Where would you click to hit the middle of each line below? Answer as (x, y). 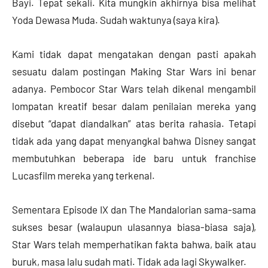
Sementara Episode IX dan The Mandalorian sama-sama (134, 209)
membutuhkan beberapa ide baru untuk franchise (134, 158)
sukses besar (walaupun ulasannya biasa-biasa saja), (134, 226)
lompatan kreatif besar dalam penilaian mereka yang (134, 106)
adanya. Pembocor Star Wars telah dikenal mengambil (134, 88)
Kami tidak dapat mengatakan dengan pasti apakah (134, 54)
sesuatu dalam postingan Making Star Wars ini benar (134, 71)
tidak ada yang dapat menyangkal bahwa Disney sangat (134, 140)
